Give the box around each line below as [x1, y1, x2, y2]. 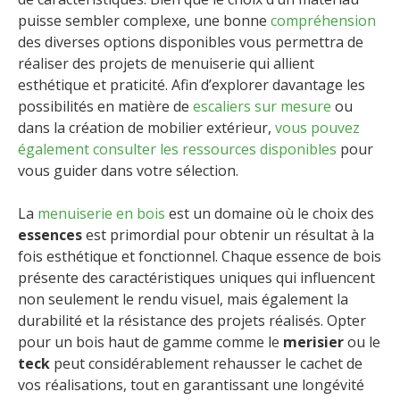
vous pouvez [271, 117, 360, 137]
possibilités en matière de [18, 96, 193, 116]
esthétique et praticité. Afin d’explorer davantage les [18, 74, 365, 95]
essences [18, 224, 82, 245]
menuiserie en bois [37, 203, 165, 223]
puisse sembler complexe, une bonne [18, 10, 271, 30]
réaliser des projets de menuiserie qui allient [18, 53, 314, 73]
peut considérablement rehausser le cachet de [50, 353, 362, 373]
